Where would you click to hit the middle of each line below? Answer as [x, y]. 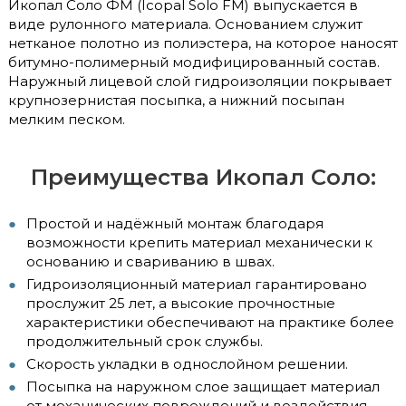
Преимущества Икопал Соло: [203, 177]
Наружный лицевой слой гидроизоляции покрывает [200, 81]
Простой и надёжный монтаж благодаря [175, 223]
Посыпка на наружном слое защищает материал [203, 386]
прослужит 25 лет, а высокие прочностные [181, 303]
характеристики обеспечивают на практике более [210, 322]
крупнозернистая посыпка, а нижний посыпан [176, 100]
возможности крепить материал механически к [199, 242]
